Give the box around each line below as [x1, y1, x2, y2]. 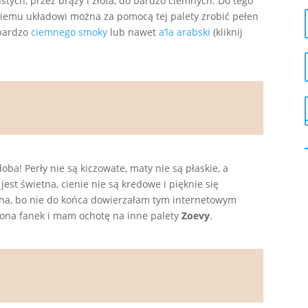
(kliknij [210, 25, 243, 39]
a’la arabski [159, 25, 211, 39]
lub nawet [107, 25, 159, 39]
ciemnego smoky [31, 25, 108, 39]
